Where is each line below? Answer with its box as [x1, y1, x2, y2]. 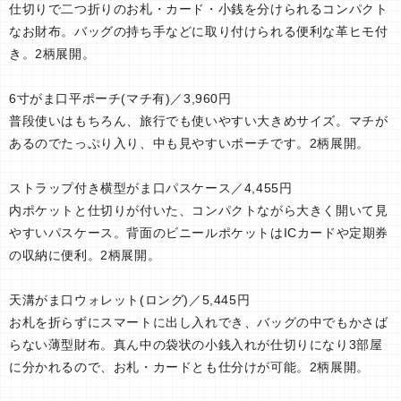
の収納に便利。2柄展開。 [9, 248, 161, 263]
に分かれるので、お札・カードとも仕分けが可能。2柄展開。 [9, 360, 370, 375]
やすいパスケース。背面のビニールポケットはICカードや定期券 [9, 226, 388, 241]
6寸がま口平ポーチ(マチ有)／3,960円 [9, 91, 232, 107]
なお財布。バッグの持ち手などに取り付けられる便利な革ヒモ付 [9, 24, 388, 39]
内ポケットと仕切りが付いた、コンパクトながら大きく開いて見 [9, 203, 388, 218]
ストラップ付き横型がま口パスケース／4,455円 [9, 181, 293, 196]
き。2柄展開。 [9, 47, 96, 62]
